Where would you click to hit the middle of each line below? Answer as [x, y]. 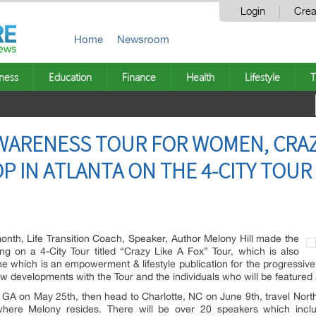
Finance [139, 77]
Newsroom [143, 39]
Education [70, 77]
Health [200, 77]
